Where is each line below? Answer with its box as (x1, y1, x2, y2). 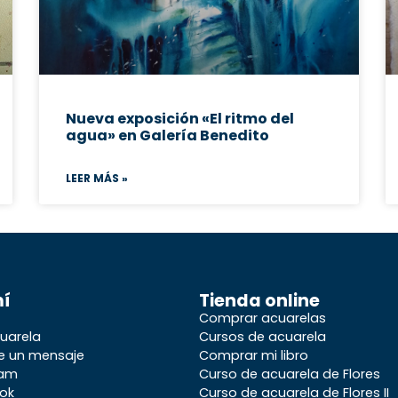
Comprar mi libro (199, 346, 308, 364)
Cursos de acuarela (199, 327, 326, 346)
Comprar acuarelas (199, 308, 326, 327)
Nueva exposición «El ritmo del (66, 107, 294, 129)
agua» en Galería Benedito (66, 124, 269, 146)
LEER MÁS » (66, 170, 128, 186)
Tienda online (199, 288, 320, 313)
